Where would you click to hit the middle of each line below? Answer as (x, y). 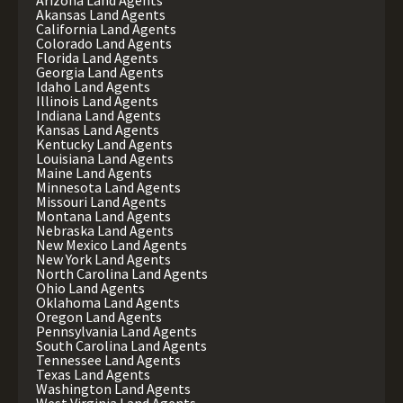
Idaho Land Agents (93, 87)
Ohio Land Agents (90, 288)
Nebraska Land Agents (105, 231)
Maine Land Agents (94, 173)
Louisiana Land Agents (105, 159)
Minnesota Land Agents (108, 188)
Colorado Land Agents (104, 44)
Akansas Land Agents (101, 15)
